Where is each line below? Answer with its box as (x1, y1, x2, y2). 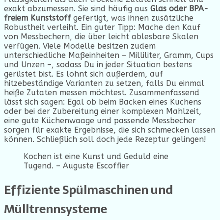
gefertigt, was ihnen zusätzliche (71, 13, 193, 23)
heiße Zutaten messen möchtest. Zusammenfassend (4, 87, 199, 97)
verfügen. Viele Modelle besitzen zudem (4, 41, 156, 51)
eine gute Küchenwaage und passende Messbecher (4, 115, 196, 125)
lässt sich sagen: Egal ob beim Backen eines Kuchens (4, 97, 201, 107)
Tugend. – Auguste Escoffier (24, 161, 129, 170)
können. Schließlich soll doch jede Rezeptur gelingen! (4, 134, 206, 144)
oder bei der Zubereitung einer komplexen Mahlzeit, (4, 106, 201, 116)
